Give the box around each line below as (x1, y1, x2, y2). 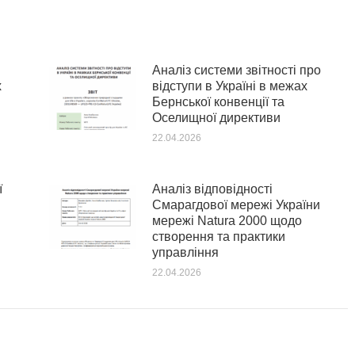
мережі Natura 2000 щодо (151, 214, 302, 227)
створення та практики (151, 230, 285, 243)
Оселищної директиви (151, 111, 281, 124)
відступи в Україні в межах (151, 79, 307, 93)
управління (151, 246, 219, 259)
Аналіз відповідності (151, 182, 273, 196)
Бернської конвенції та (151, 95, 284, 109)
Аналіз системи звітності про (151, 63, 321, 77)
